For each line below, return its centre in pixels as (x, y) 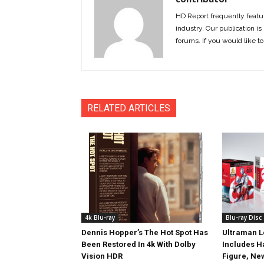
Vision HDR (102, 256)
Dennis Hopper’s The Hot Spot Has (145, 232)
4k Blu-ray (100, 217)
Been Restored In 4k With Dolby (138, 244)
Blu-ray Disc (243, 217)
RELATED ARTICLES (129, 108)
